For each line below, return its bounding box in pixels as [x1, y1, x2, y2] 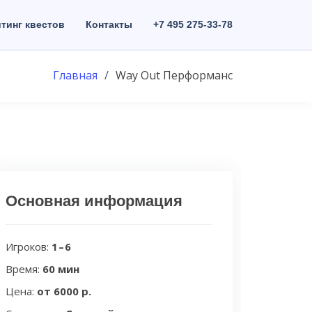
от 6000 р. [37, 284, 91, 298]
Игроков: [6, 240, 52, 253]
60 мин [42, 262, 79, 276]
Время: [6, 262, 42, 276]
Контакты [86, 19, 132, 30]
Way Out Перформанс [116, 68, 233, 83]
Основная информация [6, 192, 182, 210]
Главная [53, 68, 97, 83]
